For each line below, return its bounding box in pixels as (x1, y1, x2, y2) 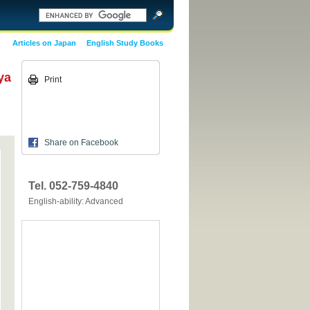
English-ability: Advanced (28, 197, 123, 206)
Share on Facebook (44, 138, 118, 147)
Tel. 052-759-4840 (28, 180, 118, 192)
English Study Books (86, 39, 163, 47)
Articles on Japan (12, 39, 76, 47)
